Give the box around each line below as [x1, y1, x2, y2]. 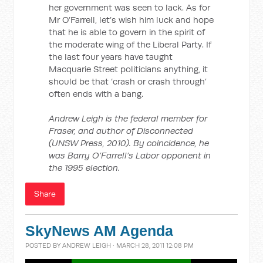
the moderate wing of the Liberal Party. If [49, 39, 212, 50]
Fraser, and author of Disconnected [49, 125, 194, 136]
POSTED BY [25, 241, 63, 249]
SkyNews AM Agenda [25, 223, 174, 239]
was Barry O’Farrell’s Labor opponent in [49, 150, 211, 161]
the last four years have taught [49, 51, 173, 62]
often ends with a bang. [49, 88, 144, 99]
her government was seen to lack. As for [49, 2, 211, 13]
